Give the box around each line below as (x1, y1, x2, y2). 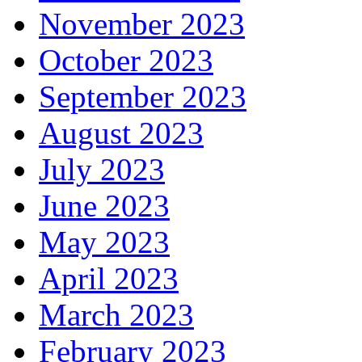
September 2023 (39, 79, 246, 115)
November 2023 (39, 6, 245, 42)
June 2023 (39, 188, 170, 224)
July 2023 (39, 152, 165, 187)
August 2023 (39, 116, 204, 151)
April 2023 (39, 261, 179, 297)
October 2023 (39, 43, 213, 78)
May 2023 (39, 225, 170, 260)
